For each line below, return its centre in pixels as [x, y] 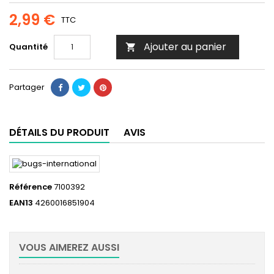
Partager [27, 87]
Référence [31, 187]
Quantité [28, 47]
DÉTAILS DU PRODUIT [59, 133]
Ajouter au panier [185, 47]
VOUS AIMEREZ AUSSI [69, 248]
